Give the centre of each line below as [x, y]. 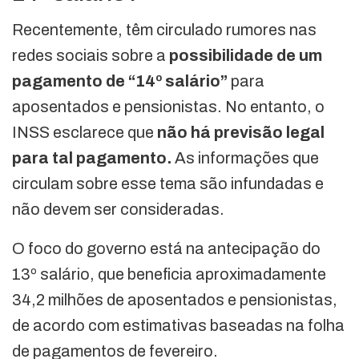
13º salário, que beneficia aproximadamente [169, 274]
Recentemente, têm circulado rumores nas [164, 30]
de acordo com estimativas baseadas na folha [178, 326]
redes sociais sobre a [91, 56]
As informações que [247, 158]
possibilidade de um [246, 56]
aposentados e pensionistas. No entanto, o [168, 107]
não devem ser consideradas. [118, 210]
